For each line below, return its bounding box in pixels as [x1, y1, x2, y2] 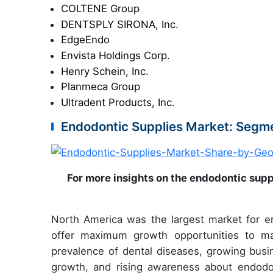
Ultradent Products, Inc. [61, 96, 175, 108]
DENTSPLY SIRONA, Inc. [61, 18, 179, 30]
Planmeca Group [61, 80, 140, 93]
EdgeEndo [61, 34, 110, 46]
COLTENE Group [61, 2, 140, 15]
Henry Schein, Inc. [61, 65, 149, 77]
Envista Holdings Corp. [61, 49, 170, 62]
